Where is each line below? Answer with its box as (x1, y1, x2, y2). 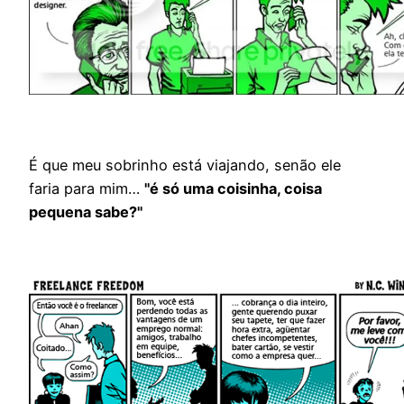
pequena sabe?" (29, 203, 142, 222)
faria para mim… (29, 179, 144, 198)
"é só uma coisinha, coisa (144, 179, 322, 198)
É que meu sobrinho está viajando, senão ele (29, 156, 341, 175)
